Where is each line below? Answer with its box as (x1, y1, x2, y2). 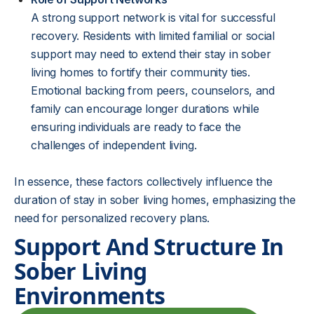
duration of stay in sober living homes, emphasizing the (14, 193, 296, 207)
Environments (14, 280, 165, 310)
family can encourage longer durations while (31, 102, 259, 116)
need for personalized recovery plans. (14, 211, 210, 225)
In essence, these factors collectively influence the (14, 175, 273, 189)
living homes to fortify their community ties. (31, 65, 250, 79)
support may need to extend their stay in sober (31, 47, 271, 61)
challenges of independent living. (31, 138, 197, 152)
